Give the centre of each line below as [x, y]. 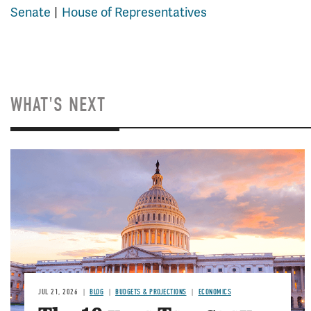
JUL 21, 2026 [58, 292]
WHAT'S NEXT [58, 104]
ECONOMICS [215, 292]
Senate [31, 12]
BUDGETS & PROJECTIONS [151, 292]
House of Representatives [134, 12]
